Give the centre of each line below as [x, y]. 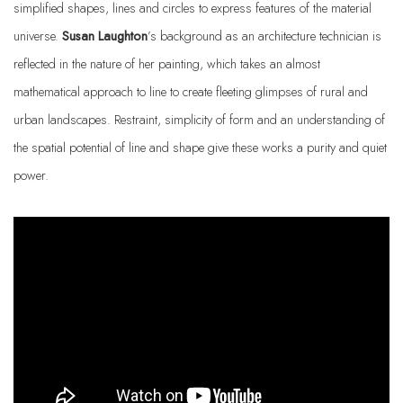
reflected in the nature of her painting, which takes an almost [167, 63]
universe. [38, 36]
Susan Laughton [105, 36]
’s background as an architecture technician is [264, 36]
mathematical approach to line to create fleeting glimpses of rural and [191, 91]
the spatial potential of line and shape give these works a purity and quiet [200, 147]
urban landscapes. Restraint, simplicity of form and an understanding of [199, 119]
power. [31, 175]
